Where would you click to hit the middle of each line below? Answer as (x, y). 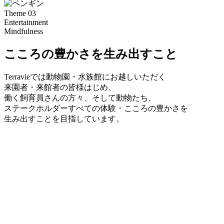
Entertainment (26, 22)
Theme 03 (20, 13)
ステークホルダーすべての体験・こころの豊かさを (96, 108)
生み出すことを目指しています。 (64, 118)
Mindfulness (23, 31)
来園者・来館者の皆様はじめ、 (60, 87)
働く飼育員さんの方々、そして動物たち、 (80, 97)
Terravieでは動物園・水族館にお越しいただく (85, 76)
